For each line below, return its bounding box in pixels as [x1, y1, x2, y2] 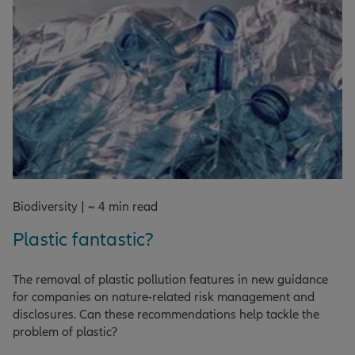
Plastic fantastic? [13, 227, 155, 251]
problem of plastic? [13, 323, 117, 340]
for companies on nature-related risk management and [13, 288, 315, 305]
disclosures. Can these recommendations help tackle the [13, 306, 319, 323]
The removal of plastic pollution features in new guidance [13, 271, 328, 288]
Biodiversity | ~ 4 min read [13, 198, 158, 215]
